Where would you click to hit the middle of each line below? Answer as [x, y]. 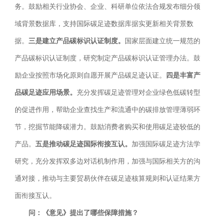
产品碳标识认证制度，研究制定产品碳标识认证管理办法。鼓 [108, 58]
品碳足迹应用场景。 [46, 93]
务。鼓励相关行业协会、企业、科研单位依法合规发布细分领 [108, 7]
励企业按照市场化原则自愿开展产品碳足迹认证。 [90, 76]
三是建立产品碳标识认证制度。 [77, 41]
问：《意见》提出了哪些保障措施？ [83, 213]
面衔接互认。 [35, 196]
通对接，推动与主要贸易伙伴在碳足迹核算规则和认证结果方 [108, 179]
